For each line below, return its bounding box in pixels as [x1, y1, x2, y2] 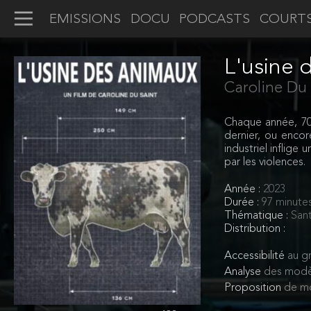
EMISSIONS [49, 12, 121, 26]
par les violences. [224, 156, 305, 168]
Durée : [224, 197, 262, 209]
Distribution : [224, 224, 285, 235]
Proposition [224, 283, 284, 294]
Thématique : [224, 210, 291, 222]
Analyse [224, 267, 264, 278]
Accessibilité [224, 251, 287, 262]
